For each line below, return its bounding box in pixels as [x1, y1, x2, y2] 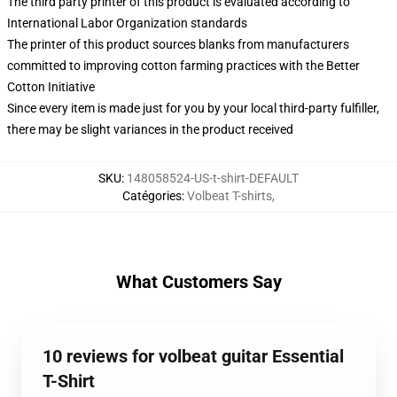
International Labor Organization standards [7, 16, 247, 30]
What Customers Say [115, 271, 282, 292]
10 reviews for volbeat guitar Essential [43, 346, 344, 367]
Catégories [122, 189, 182, 203]
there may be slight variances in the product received [7, 122, 293, 136]
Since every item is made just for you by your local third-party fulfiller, [7, 101, 379, 115]
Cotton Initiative [7, 80, 95, 94]
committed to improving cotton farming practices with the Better [7, 58, 360, 73]
